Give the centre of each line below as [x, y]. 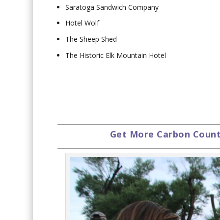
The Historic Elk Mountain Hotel [116, 55]
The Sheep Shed [91, 39]
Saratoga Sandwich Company [112, 7]
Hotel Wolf [82, 23]
